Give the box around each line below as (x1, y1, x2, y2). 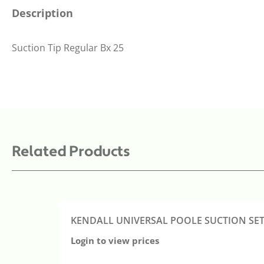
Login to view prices (71, 235, 159, 246)
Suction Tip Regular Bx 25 (12, 41, 124, 54)
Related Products (12, 142, 130, 161)
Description (12, 6, 73, 20)
